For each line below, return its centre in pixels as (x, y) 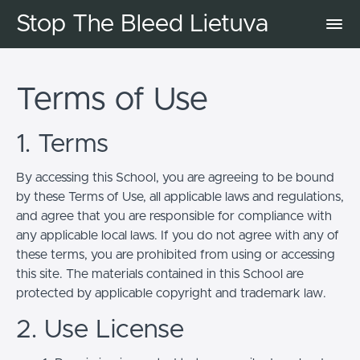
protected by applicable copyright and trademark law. (171, 293)
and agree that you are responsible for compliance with (174, 216)
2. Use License (100, 330)
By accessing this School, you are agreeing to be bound (175, 177)
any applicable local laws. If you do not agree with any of (178, 235)
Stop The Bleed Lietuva (142, 24)
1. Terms (62, 144)
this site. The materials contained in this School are (160, 274)
